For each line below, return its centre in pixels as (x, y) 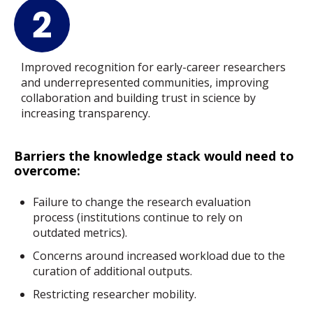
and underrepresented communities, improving (145, 83)
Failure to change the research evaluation (142, 202)
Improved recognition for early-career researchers (153, 67)
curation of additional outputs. (113, 271)
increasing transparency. (86, 114)
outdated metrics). (82, 232)
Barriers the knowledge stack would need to (154, 156)
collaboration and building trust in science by (138, 98)
